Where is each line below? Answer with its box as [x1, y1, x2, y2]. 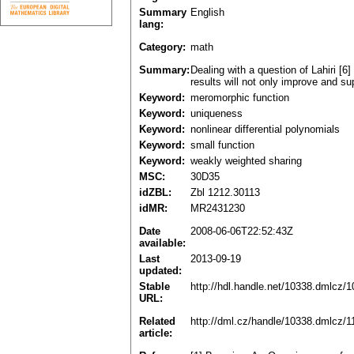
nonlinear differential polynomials [190, 123, 340, 136]
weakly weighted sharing [190, 155, 302, 168]
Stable [139, 281, 170, 293]
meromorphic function [190, 92, 289, 104]
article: [139, 327, 172, 340]
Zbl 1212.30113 [190, 186, 260, 199]
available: [139, 237, 186, 250]
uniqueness [190, 107, 243, 120]
